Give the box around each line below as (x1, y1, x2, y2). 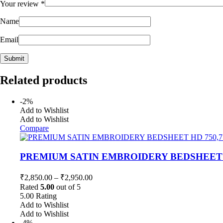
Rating (36, 191, 57, 200)
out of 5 (54, 182, 81, 191)
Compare (20, 124, 49, 133)
